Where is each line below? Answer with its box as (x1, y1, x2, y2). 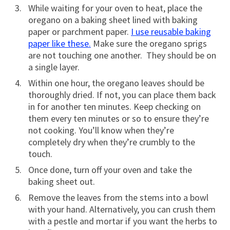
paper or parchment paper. (28, 25, 131, 37)
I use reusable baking (131, 25, 211, 37)
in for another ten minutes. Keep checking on (28, 100, 201, 112)
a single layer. (28, 61, 80, 73)
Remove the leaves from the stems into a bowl (28, 191, 208, 203)
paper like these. (28, 37, 91, 49)
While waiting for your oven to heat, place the (28, 2, 202, 14)
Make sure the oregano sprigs (91, 37, 207, 49)
